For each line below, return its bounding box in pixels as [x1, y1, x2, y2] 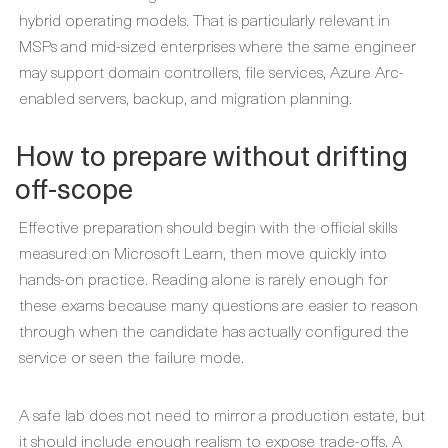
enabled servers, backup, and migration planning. [19, 85, 352, 109]
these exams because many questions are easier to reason [19, 292, 418, 316]
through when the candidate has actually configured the [19, 318, 409, 342]
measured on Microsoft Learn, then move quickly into [19, 240, 387, 264]
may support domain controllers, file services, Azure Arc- [19, 59, 404, 83]
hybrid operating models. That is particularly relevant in [19, 7, 390, 31]
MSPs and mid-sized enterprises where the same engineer [19, 33, 416, 57]
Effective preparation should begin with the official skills [19, 214, 397, 238]
